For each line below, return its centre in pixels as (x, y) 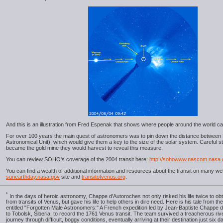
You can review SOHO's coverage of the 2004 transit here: (78, 159)
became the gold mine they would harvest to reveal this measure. (84, 148)
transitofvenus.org (104, 176)
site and (71, 176)
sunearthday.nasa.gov (33, 176)
